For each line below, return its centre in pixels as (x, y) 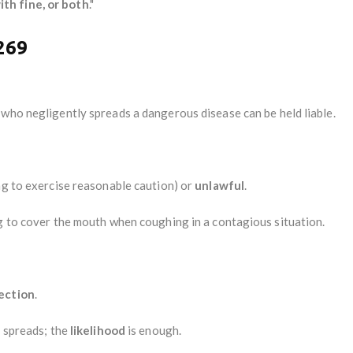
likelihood (97, 330)
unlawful (220, 185)
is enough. (153, 330)
